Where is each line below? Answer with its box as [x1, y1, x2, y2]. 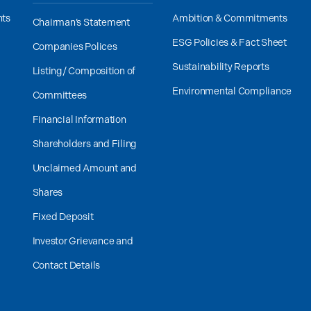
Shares [32, 187, 63, 199]
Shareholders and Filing [32, 138, 137, 150]
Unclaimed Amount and [32, 162, 137, 174]
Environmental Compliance [171, 85, 292, 97]
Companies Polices [32, 41, 117, 53]
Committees [32, 90, 87, 101]
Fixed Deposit [32, 211, 94, 223]
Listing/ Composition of [32, 65, 136, 77]
